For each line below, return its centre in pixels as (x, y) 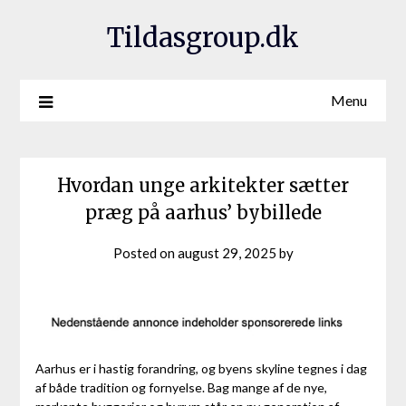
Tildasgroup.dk (203, 38)
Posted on (145, 253)
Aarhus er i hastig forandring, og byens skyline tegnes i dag (201, 369)
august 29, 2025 (227, 253)
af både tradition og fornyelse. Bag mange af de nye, (181, 388)
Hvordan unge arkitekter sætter (203, 186)
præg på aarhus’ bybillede (203, 213)
